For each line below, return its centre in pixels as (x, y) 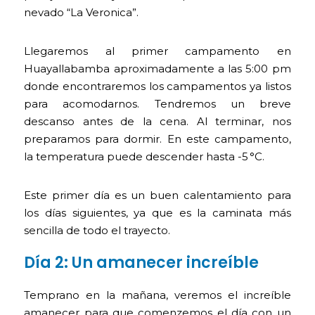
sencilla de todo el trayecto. (97, 231)
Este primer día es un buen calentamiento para (157, 195)
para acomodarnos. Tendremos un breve (157, 104)
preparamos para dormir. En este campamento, (157, 139)
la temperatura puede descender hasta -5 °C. (144, 157)
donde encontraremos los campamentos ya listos (157, 86)
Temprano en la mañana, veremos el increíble (157, 295)
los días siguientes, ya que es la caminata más (157, 213)
